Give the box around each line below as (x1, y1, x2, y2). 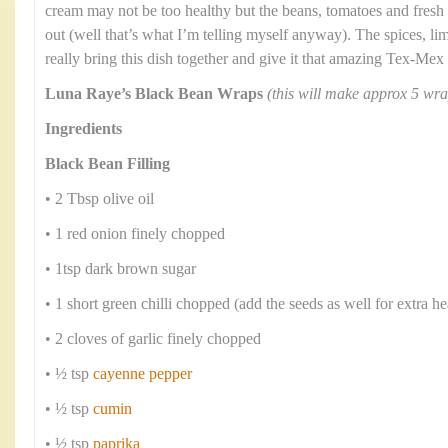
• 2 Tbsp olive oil (45, 190, 154, 208)
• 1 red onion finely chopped (45, 225, 225, 243)
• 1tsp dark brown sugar (45, 260, 196, 278)
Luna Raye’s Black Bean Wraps (45, 85, 263, 103)
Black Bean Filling (45, 155, 170, 173)
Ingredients (45, 120, 122, 138)
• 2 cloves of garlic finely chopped (45, 330, 261, 348)
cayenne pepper (93, 365, 192, 383)
